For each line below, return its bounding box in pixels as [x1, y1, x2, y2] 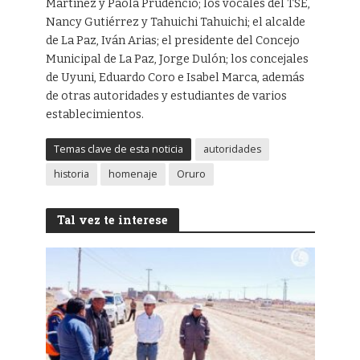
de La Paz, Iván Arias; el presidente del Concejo [45, 34, 300, 48]
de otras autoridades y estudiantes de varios [45, 89, 287, 104]
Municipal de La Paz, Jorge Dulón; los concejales [45, 52, 309, 67]
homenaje [108, 167, 157, 182]
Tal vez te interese [56, 212, 168, 228]
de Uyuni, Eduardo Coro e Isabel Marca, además [45, 71, 305, 85]
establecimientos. [45, 108, 144, 122]
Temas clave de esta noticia [53, 142, 183, 157]
